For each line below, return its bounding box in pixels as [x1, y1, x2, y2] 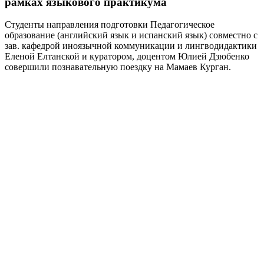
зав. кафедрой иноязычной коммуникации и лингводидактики [5, 41, 257, 51]
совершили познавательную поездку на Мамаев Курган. [5, 62, 231, 72]
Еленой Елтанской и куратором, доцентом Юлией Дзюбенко [5, 51, 249, 62]
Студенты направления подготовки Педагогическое [5, 19, 214, 30]
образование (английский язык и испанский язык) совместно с [5, 30, 258, 41]
